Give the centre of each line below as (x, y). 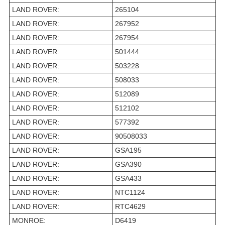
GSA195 (128, 150)
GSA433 (128, 179)
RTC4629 (130, 207)
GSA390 (128, 164)
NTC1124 (130, 193)
